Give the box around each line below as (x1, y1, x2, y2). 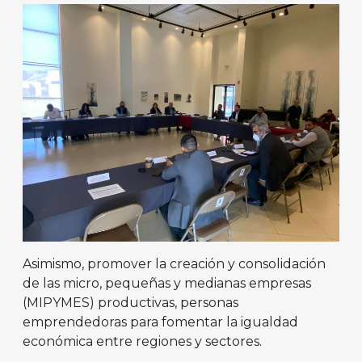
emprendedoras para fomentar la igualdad (23, 314, 298, 330)
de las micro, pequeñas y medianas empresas (23, 276, 311, 292)
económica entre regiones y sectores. (23, 334, 262, 350)
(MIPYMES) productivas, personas (23, 295, 238, 311)
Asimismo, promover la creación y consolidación (23, 256, 326, 272)
